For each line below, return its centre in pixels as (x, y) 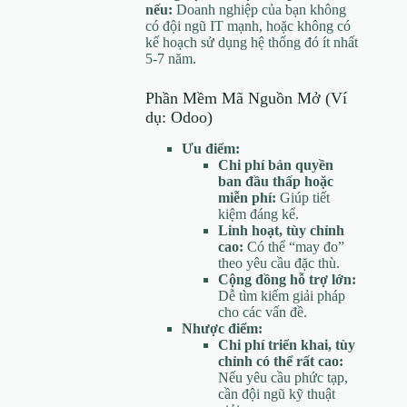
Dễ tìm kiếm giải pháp (282, 295)
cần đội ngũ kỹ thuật (277, 393)
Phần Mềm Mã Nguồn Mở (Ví (246, 98)
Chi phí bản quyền (276, 164)
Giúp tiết (303, 197)
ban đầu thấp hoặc (276, 181)
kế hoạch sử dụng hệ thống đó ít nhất (252, 42)
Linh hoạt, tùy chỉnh (281, 230)
